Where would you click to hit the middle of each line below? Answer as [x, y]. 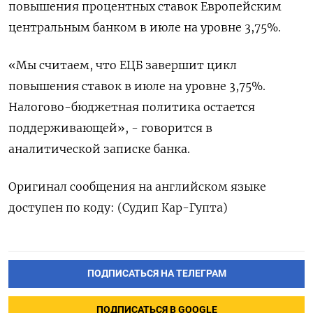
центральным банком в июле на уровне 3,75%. [145, 27]
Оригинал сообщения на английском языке [137, 187]
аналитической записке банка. [99, 149]
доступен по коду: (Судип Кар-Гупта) [118, 208]
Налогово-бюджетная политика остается [132, 107]
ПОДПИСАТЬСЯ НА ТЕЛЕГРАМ [156, 273]
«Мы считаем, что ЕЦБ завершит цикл [123, 65]
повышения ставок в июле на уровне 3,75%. [137, 86]
